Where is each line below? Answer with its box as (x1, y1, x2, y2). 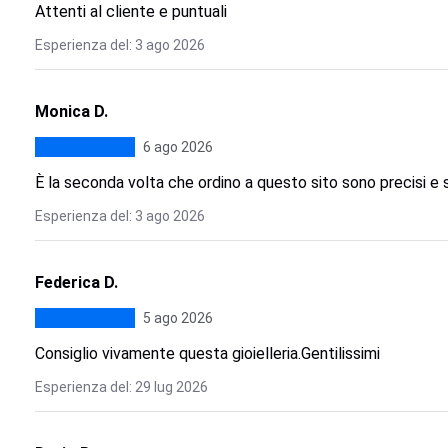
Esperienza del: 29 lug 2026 (34, 379, 208, 395)
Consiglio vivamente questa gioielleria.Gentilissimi (34, 344, 380, 363)
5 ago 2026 (142, 310, 213, 326)
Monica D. (34, 102, 108, 121)
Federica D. (34, 273, 118, 292)
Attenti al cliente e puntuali (34, 2, 227, 21)
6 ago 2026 (142, 139, 213, 155)
